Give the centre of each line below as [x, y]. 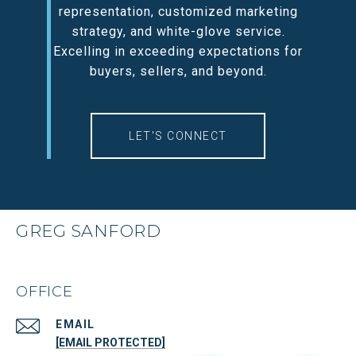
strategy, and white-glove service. [178, 31]
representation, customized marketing [178, 12]
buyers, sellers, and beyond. [178, 71]
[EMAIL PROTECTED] [110, 342]
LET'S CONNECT [178, 136]
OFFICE [44, 292]
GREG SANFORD [88, 231]
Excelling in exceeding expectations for [178, 51]
